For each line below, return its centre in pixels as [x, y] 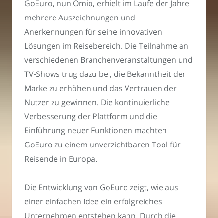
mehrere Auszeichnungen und [80, 18]
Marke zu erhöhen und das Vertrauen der [100, 88]
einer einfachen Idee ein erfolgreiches [93, 201]
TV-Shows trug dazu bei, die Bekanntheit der [105, 74]
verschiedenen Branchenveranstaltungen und [109, 60]
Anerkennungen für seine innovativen [93, 32]
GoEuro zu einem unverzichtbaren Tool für [102, 145]
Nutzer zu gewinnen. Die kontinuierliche [97, 102]
